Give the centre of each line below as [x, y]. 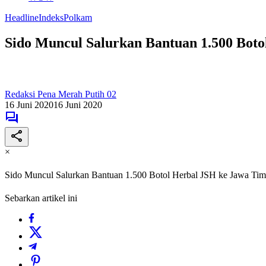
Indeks [51, 18]
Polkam [78, 18]
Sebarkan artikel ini [41, 198]
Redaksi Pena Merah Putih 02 [61, 94]
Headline [22, 18]
